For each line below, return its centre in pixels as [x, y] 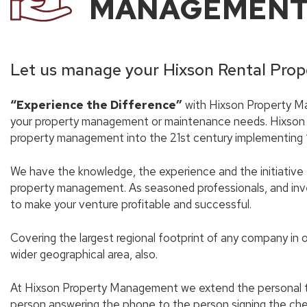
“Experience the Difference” [96, 105]
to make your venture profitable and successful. [131, 204]
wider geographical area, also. [84, 254]
